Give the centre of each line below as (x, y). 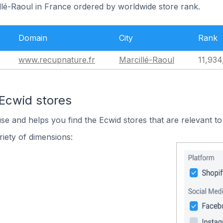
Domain (33, 38)
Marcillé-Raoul (147, 60)
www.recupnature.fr (57, 60)
